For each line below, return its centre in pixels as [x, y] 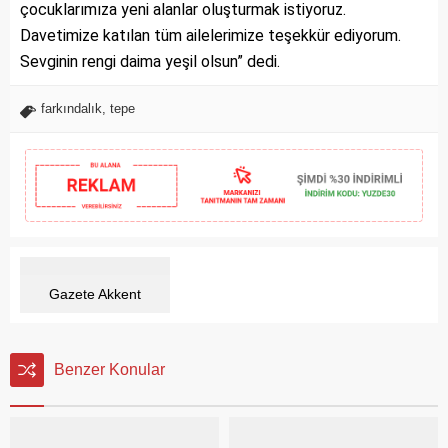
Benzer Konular [109, 369]
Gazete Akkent [95, 293]
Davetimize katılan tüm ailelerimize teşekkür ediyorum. [210, 35]
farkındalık [71, 108]
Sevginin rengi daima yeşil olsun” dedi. [150, 61]
